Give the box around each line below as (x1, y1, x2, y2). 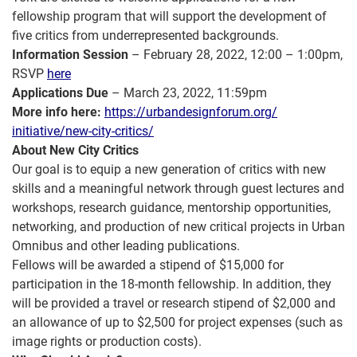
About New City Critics (12, 143, 139, 158)
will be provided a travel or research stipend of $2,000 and (12, 296, 335, 311)
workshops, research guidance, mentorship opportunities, (12, 200, 331, 215)
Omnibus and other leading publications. (12, 238, 240, 253)
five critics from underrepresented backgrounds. (12, 28, 279, 43)
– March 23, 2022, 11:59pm (108, 85, 267, 100)
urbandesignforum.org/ (146, 104, 277, 120)
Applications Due (12, 85, 108, 100)
